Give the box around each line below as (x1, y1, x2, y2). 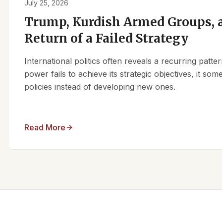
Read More (24, 122, 65, 133)
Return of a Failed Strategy (24, 31, 188, 47)
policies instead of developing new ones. (24, 82, 175, 92)
